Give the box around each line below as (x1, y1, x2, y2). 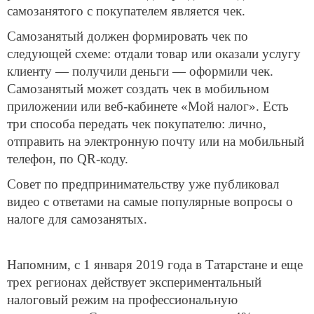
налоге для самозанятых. (7, 211, 147, 226)
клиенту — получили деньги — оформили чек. (7, 63, 273, 78)
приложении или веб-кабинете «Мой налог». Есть (7, 98, 289, 114)
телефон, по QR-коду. (7, 151, 128, 166)
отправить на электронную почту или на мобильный (7, 133, 304, 149)
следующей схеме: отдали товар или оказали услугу (7, 46, 301, 61)
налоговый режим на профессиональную (7, 292, 238, 308)
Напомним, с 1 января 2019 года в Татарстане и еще (7, 257, 303, 273)
